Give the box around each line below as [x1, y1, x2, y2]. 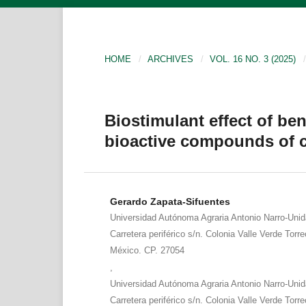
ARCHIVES [148, 53, 194, 64]
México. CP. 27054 [109, 245, 184, 255]
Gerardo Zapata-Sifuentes [109, 195, 230, 207]
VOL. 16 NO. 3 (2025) [210, 53, 296, 64]
